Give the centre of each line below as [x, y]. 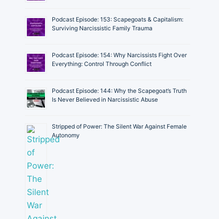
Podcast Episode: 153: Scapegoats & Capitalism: [118, 19]
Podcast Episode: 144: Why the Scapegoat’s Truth [119, 90]
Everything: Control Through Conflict [102, 64]
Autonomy [66, 135]
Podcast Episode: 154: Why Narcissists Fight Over [119, 55]
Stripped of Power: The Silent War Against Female [119, 126]
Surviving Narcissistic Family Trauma [102, 28]
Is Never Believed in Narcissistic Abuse [105, 99]
